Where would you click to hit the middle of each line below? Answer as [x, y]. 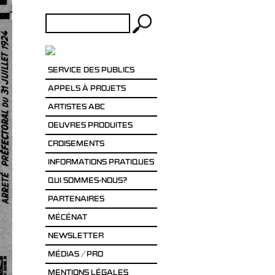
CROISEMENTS [76, 145]
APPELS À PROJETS [87, 89]
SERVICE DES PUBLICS [91, 71]
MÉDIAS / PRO [75, 255]
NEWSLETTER [76, 237]
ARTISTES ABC [76, 108]
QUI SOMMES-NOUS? [87, 181]
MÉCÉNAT [67, 218]
